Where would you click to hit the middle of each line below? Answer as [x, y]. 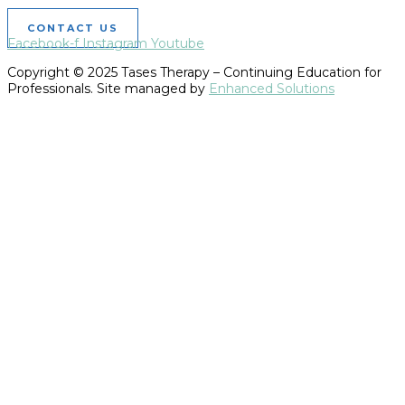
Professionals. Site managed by [108, 89]
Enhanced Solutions [272, 89]
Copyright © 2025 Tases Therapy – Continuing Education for [194, 73]
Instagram [115, 44]
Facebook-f [43, 44]
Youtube [178, 44]
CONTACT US [73, 28]
